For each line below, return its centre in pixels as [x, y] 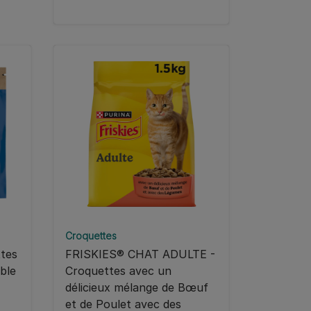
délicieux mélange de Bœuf [137, 288]
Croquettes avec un [118, 271]
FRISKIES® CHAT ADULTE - [140, 254]
